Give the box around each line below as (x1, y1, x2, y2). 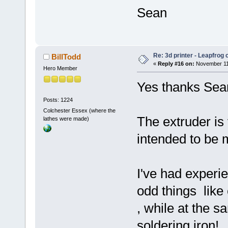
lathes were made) (43, 116, 89, 122)
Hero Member (43, 65, 77, 72)
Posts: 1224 (43, 96, 73, 103)
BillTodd (51, 52, 81, 62)
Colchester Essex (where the (43, 107, 116, 114)
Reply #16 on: (157, 61, 194, 67)
